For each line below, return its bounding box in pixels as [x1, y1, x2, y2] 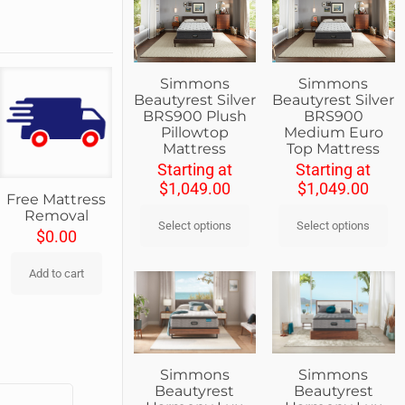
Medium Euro [283, 124, 383, 142]
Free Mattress [6, 191, 107, 209]
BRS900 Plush [142, 108, 247, 126]
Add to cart [28, 267, 84, 281]
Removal [24, 207, 89, 225]
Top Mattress [287, 140, 381, 158]
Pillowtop [160, 124, 229, 142]
